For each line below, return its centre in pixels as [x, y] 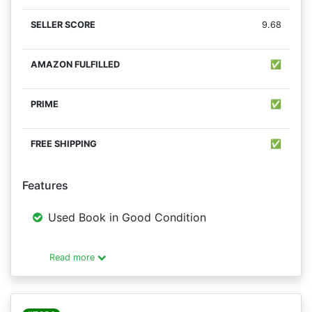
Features [45, 186]
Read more [73, 258]
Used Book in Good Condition [127, 218]
